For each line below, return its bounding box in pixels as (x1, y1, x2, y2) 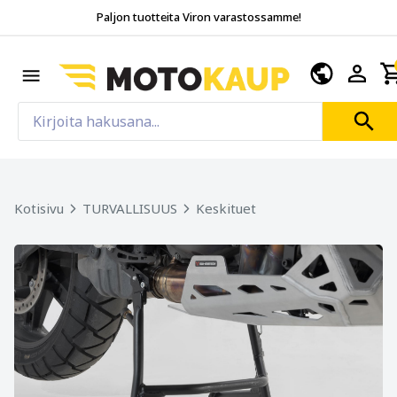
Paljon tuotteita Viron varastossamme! (96, 9, 301, 25)
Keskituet (196, 198, 256, 217)
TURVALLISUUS (82, 198, 177, 217)
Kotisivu (14, 198, 64, 217)
